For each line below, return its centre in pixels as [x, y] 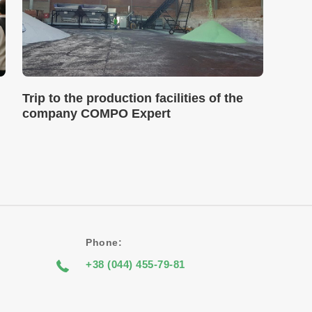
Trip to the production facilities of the [133, 98]
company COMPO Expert [97, 114]
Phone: [104, 242]
